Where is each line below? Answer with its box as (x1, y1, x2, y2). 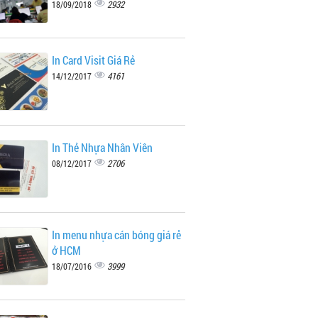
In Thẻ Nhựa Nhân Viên (51, 140, 153, 155)
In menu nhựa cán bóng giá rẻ (51, 227, 181, 242)
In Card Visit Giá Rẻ (51, 53, 135, 67)
